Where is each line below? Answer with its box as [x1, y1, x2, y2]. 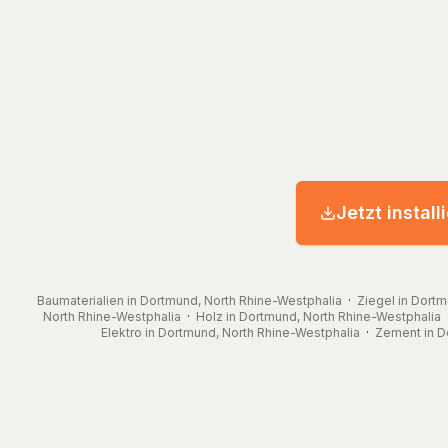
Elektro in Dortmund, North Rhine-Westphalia [100, 324, 360, 340]
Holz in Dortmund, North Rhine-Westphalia [196, 308, 441, 324]
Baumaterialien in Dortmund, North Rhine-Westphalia [37, 292, 342, 308]
